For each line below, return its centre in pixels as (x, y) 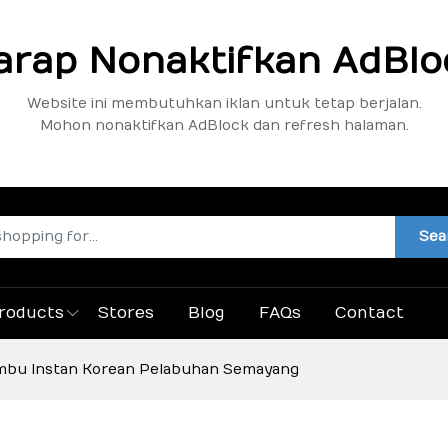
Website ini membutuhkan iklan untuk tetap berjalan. (224, 103)
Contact (369, 313)
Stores (126, 313)
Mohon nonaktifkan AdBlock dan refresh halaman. (224, 125)
